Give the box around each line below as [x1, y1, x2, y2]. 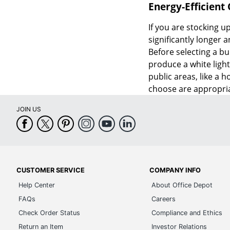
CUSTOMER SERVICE [16, 166, 85, 175]
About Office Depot [151, 181, 213, 189]
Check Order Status [18, 209, 80, 217]
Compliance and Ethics [151, 209, 223, 217]
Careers [151, 195, 176, 203]
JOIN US [16, 105, 41, 113]
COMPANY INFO [149, 166, 201, 175]
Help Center [18, 181, 55, 189]
